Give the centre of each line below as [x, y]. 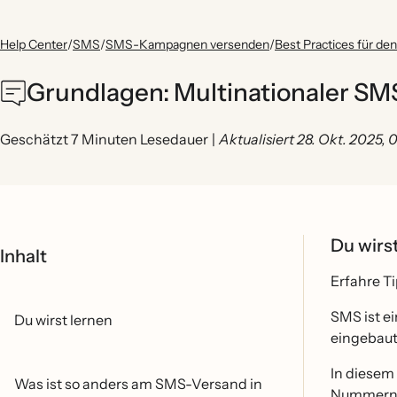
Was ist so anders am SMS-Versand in [138, 384]
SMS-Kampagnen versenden [187, 44]
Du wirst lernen [63, 320]
